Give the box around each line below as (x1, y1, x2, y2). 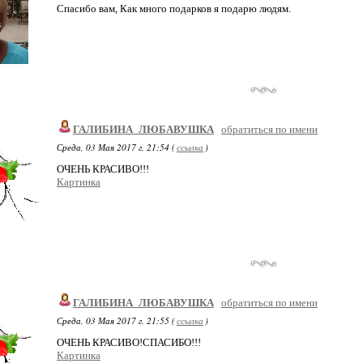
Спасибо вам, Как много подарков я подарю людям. (57, 2, 291, 15)
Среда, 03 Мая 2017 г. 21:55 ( (57, 314, 175, 327)
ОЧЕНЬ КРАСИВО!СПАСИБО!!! (57, 336, 201, 348)
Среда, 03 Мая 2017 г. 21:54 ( (57, 141, 175, 153)
